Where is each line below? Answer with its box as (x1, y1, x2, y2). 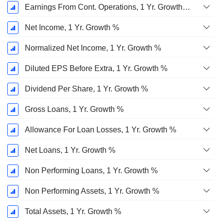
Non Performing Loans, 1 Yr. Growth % (24, 166, 158, 175)
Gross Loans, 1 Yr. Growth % (24, 105, 124, 114)
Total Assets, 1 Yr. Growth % (24, 207, 121, 216)
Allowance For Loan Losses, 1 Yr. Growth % (24, 126, 176, 134)
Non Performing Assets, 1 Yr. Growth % (24, 187, 159, 196)
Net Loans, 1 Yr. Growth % (24, 146, 115, 155)
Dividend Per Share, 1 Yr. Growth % (24, 85, 148, 93)
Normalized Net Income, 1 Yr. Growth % (24, 44, 161, 53)
